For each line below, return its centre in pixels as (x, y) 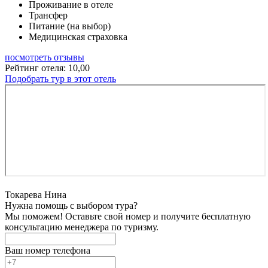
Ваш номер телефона (48, 250)
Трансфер (48, 15)
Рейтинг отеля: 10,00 (47, 68)
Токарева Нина (36, 194)
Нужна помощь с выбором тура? (71, 205)
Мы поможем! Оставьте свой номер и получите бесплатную (128, 216)
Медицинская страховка (78, 36)
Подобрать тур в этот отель (60, 78)
